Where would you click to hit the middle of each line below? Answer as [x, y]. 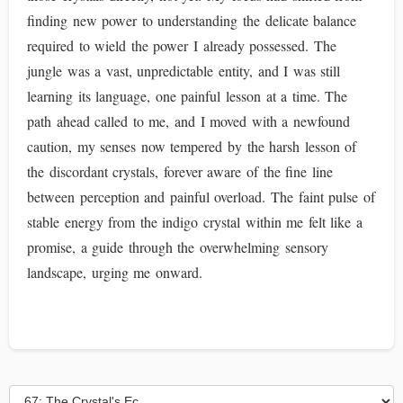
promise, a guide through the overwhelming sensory [178, 247]
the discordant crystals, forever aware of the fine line [180, 171]
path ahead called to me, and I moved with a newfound [189, 121]
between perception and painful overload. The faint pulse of [201, 197]
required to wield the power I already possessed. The [182, 45]
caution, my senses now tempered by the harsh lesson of [192, 146]
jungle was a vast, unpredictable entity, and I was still [184, 71]
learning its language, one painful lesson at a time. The [188, 96]
